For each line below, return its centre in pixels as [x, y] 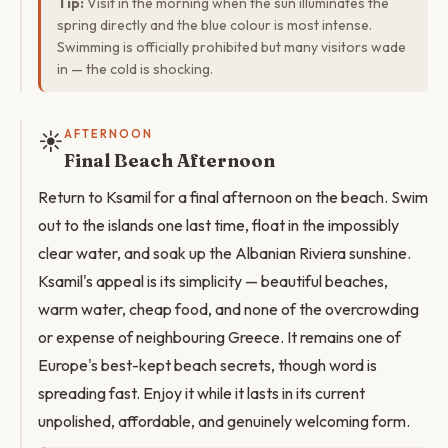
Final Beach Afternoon [169, 160]
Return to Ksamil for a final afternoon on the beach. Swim [233, 197]
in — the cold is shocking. [135, 69]
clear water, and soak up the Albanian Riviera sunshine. [224, 253]
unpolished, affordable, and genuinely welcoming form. [224, 421]
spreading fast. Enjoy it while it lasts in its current [201, 393]
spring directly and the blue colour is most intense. [214, 25]
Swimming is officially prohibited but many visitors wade [231, 47]
